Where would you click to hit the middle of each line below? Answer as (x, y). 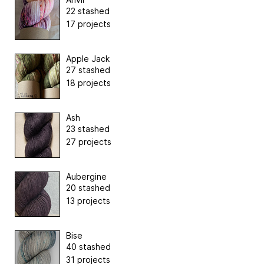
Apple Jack (88, 59)
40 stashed (88, 247)
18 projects (88, 83)
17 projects (88, 24)
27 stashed (88, 70)
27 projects (89, 142)
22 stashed (88, 11)
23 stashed (88, 129)
